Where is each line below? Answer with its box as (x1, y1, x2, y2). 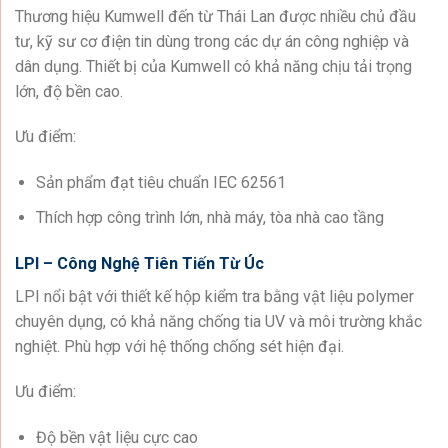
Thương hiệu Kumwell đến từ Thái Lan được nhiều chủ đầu (15, 6, 416, 26)
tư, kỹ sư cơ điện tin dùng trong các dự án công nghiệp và (15, 31, 409, 51)
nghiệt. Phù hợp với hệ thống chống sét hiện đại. (15, 336, 344, 356)
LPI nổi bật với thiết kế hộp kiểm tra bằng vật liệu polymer (15, 286, 414, 306)
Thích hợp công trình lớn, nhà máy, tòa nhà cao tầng (35, 207, 384, 227)
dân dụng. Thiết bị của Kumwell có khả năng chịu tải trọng (15, 56, 412, 76)
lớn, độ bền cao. (15, 81, 123, 101)
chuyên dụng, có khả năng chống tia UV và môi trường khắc (15, 311, 422, 331)
